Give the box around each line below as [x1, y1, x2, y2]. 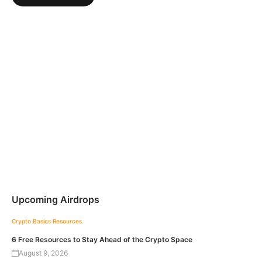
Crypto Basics [12, 217, 51, 225]
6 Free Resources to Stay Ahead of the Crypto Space [12, 235, 192, 244]
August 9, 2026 [19, 248, 68, 257]
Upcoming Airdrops [12, 193, 99, 205]
